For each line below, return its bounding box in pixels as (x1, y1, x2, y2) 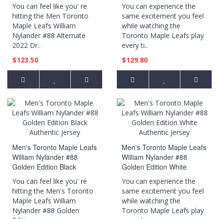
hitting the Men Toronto (12, 11, 88, 21)
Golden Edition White (122, 162, 187, 172)
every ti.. (122, 41, 148, 50)
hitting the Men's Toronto (12, 186, 93, 196)
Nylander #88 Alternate (12, 31, 86, 40)
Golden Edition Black (12, 162, 76, 172)
